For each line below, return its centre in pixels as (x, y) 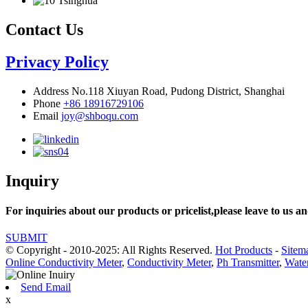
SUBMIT (26, 238)
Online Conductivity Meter (64, 263)
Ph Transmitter (248, 263)
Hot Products (244, 250)
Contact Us (44, 29)
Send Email (46, 287)
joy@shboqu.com (100, 115)
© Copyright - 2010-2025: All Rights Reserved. (110, 250)
